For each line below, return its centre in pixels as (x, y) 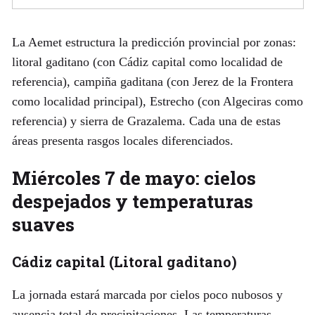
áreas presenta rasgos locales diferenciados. (122, 141)
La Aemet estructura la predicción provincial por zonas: (154, 43)
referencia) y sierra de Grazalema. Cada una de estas (146, 121)
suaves (43, 224)
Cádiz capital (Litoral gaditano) (124, 261)
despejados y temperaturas (132, 201)
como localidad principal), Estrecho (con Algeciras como (157, 102)
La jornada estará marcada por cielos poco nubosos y (147, 295)
